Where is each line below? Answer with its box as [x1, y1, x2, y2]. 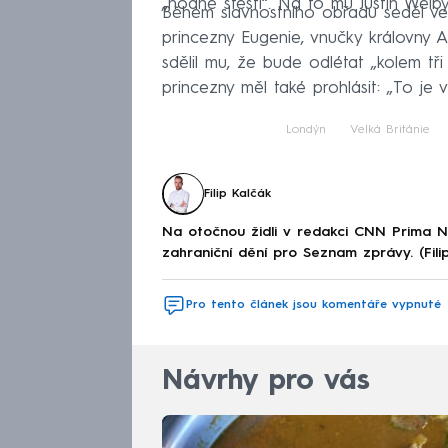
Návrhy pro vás [162, 367, 370, 396]
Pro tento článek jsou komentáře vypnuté [186, 298, 441, 311]
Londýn [285, 123, 326, 136]
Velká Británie [349, 123, 430, 136]
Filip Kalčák [204, 187, 271, 200]
